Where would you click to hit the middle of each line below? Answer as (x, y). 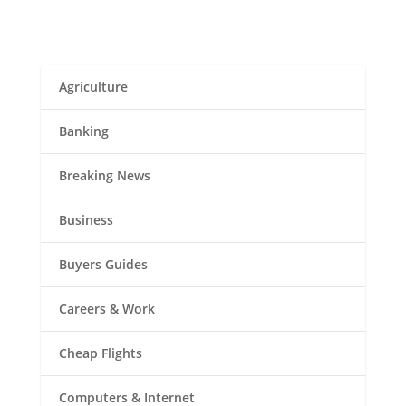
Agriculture (93, 87)
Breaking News (104, 176)
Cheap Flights (100, 353)
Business (86, 220)
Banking (83, 131)
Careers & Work (106, 309)
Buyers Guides (103, 265)
